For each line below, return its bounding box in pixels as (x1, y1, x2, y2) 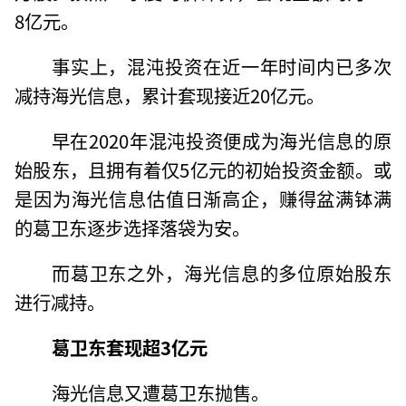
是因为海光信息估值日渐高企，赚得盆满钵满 (14, 185, 391, 213)
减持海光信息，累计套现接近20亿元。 (14, 82, 325, 110)
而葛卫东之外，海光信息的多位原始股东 (51, 259, 391, 287)
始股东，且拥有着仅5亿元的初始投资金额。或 (14, 156, 391, 184)
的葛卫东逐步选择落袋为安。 (14, 214, 251, 242)
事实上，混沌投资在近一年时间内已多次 (51, 53, 391, 81)
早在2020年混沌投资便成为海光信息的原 (51, 127, 391, 155)
